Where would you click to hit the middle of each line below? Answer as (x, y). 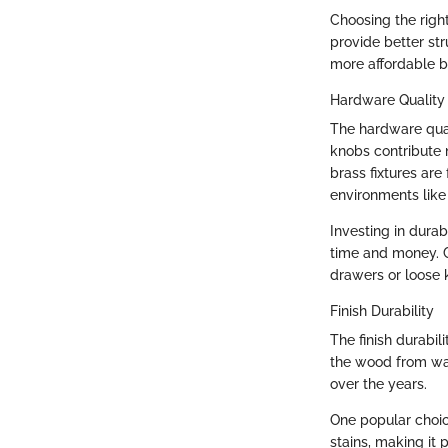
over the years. (378, 384)
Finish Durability (382, 311)
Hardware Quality (387, 100)
